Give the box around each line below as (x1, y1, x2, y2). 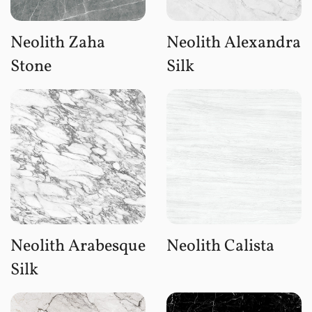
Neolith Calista (166, 234, 274, 258)
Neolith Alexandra (166, 31, 301, 55)
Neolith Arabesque (10, 234, 146, 258)
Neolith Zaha (10, 31, 105, 55)
